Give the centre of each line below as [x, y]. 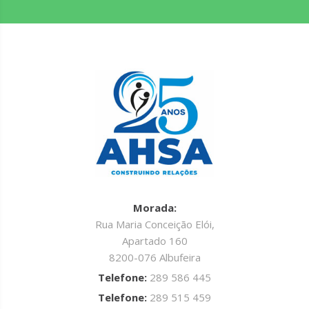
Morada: [154, 207]
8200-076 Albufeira [154, 257]
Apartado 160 [154, 240]
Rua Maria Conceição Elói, [154, 224]
